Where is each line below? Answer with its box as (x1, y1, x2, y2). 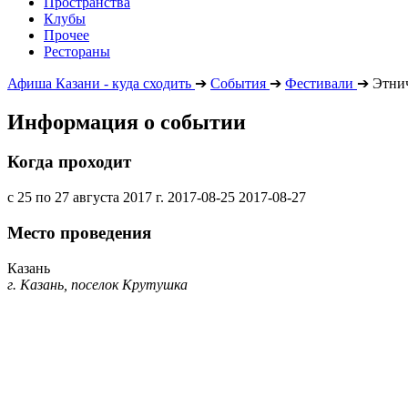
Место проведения (7, 222, 151, 242)
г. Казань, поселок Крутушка (7, 276, 188, 292)
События (210, 75, 266, 91)
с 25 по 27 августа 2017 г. (7, 189, 164, 206)
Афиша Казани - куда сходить (7, 75, 191, 91)
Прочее (44, 26, 89, 43)
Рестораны (44, 43, 110, 59)
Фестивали (285, 75, 353, 91)
